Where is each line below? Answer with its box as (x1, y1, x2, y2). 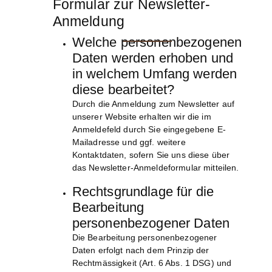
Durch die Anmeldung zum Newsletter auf (72, 99, 235, 109)
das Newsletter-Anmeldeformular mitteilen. (72, 163, 239, 173)
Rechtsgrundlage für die (72, 184, 214, 200)
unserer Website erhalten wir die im (72, 112, 211, 122)
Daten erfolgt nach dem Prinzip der (72, 245, 209, 256)
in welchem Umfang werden (72, 66, 237, 82)
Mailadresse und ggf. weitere (72, 137, 186, 148)
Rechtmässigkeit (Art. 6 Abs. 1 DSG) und (72, 258, 232, 268)
